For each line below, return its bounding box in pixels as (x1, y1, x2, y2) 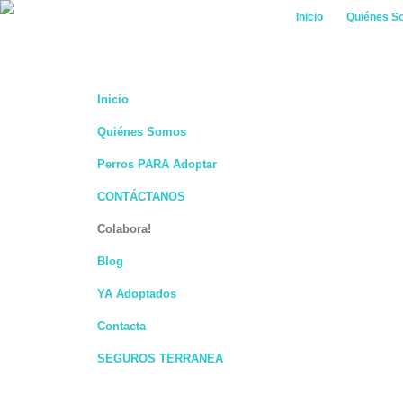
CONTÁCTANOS (97, 191, 185, 204)
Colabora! (97, 223, 151, 237)
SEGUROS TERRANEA (97, 353, 223, 366)
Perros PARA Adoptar (97, 158, 217, 172)
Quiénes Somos (97, 126, 186, 139)
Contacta (97, 320, 146, 334)
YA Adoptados (97, 288, 176, 301)
